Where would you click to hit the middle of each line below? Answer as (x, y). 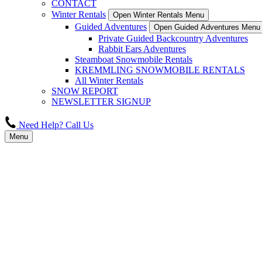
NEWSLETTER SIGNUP (101, 101)
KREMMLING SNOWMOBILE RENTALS (160, 70)
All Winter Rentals (109, 80)
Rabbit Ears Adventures (142, 49)
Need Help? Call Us (56, 125)
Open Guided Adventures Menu (207, 27)
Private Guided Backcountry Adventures (173, 38)
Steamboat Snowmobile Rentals (134, 59)
